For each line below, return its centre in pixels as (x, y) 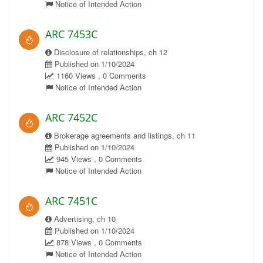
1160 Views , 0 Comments (100, 75)
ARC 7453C (71, 34)
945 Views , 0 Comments (98, 159)
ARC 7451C (71, 201)
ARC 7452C (71, 117)
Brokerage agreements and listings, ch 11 (124, 135)
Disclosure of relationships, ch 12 (109, 52)
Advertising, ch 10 (84, 219)
